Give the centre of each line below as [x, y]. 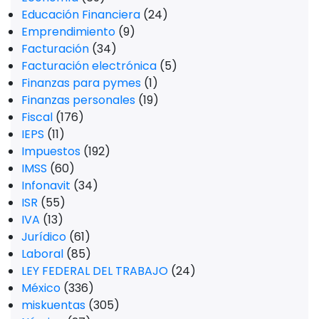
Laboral [42, 254]
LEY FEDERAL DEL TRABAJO [95, 271]
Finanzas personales [78, 100]
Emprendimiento [68, 32]
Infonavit [46, 185]
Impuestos [51, 151]
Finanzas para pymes [81, 83]
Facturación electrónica [89, 66]
